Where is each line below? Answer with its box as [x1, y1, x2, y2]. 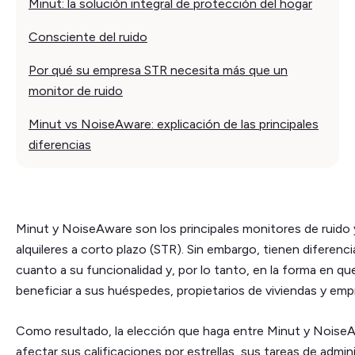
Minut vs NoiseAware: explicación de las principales [29, 116, 319, 132]
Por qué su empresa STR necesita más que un [29, 62, 288, 78]
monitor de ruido [29, 82, 123, 98]
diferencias [29, 136, 91, 152]
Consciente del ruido [29, 29, 147, 44]
